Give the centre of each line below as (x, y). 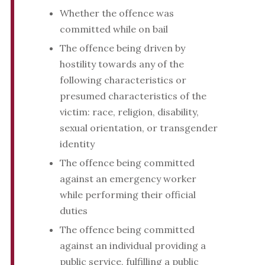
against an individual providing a (132, 246)
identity (77, 144)
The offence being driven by (122, 48)
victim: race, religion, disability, (129, 112)
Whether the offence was (117, 13)
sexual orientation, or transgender (138, 128)
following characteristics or (123, 80)
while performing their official (127, 195)
